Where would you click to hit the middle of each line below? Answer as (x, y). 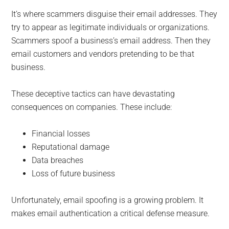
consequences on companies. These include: (92, 107)
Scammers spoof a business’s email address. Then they (111, 41)
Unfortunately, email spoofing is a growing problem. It (108, 200)
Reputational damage (71, 147)
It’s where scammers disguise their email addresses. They (114, 14)
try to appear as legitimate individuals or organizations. (111, 28)
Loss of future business (74, 174)
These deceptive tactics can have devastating (93, 94)
